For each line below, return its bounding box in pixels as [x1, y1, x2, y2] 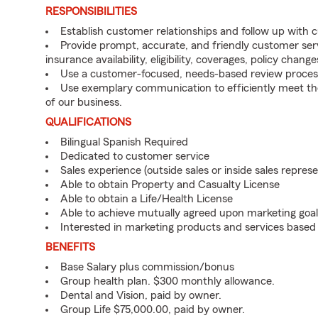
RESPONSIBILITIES [45, 6, 137, 17]
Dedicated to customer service [60, 150, 209, 162]
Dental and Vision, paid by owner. [60, 290, 221, 301]
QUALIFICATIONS [45, 116, 131, 128]
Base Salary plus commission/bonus [60, 261, 234, 273]
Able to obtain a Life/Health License [60, 193, 233, 204]
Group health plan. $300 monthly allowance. [60, 275, 275, 287]
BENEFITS [45, 241, 95, 253]
